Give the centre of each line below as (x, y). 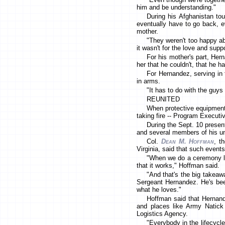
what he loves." (159, 190)
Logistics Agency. (162, 214)
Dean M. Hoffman (188, 142)
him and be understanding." (176, 8)
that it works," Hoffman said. (178, 166)
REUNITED (163, 99)
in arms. (148, 81)
